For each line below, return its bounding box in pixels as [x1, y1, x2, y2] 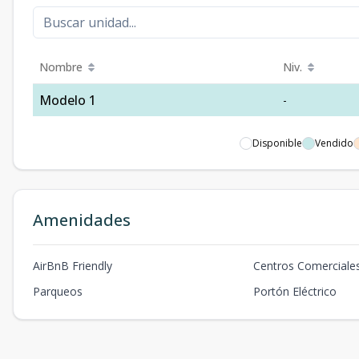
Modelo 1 [39, 91, 96, 109]
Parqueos [33, 284, 83, 299]
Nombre [39, 59, 83, 75]
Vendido [315, 136, 353, 150]
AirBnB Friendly [33, 258, 112, 273]
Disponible [252, 136, 302, 150]
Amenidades [33, 209, 131, 231]
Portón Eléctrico [253, 284, 337, 299]
